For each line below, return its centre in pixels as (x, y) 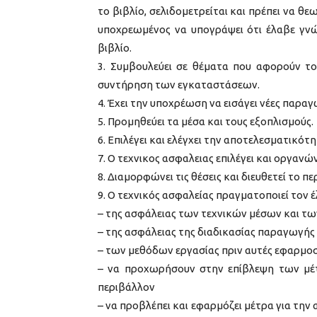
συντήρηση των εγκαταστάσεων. (179, 85)
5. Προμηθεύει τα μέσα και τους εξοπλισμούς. (206, 121)
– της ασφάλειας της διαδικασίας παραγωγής (206, 232)
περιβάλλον (126, 287)
